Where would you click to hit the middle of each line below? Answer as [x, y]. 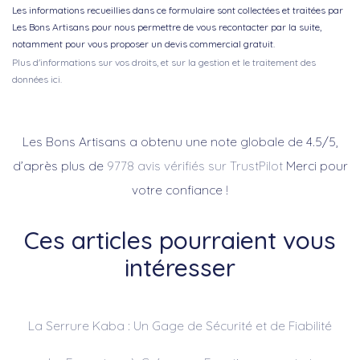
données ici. [37, 80]
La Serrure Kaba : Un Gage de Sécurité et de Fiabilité [180, 325]
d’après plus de [59, 166]
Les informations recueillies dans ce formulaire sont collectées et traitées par [178, 10]
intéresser [180, 267]
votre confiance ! [180, 190]
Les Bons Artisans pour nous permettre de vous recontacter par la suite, [167, 27]
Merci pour [315, 166]
